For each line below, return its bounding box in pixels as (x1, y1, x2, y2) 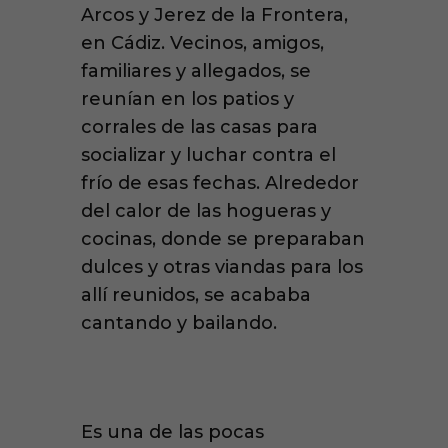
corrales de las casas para (80, 115, 318, 138)
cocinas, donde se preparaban (80, 227, 365, 250)
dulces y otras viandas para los (80, 255, 363, 278)
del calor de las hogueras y (80, 199, 331, 222)
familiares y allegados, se (80, 59, 311, 82)
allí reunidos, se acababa (80, 283, 311, 306)
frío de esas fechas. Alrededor (80, 171, 359, 194)
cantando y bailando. (80, 311, 282, 334)
